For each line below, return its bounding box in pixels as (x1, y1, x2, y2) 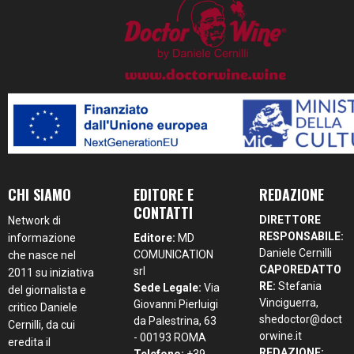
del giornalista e (8, 283, 86, 296)
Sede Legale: (134, 281, 202, 294)
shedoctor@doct (259, 312, 343, 326)
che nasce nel (8, 248, 76, 262)
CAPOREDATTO (259, 262, 342, 276)
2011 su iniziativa (8, 265, 94, 279)
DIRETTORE (259, 213, 322, 226)
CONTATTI (134, 201, 194, 223)
